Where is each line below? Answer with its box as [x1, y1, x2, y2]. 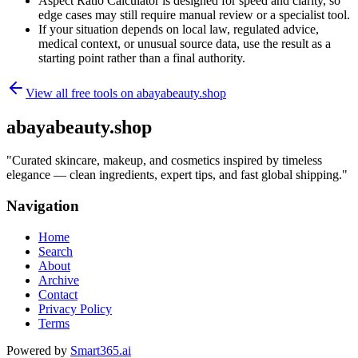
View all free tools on [26, 86, 137, 100]
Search [38, 244, 73, 258]
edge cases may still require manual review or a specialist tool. [38, 7, 350, 22]
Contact [38, 287, 78, 301]
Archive [38, 272, 79, 287]
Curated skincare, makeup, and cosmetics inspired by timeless [12, 153, 322, 168]
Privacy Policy [38, 301, 112, 316]
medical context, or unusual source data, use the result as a [38, 36, 331, 50]
